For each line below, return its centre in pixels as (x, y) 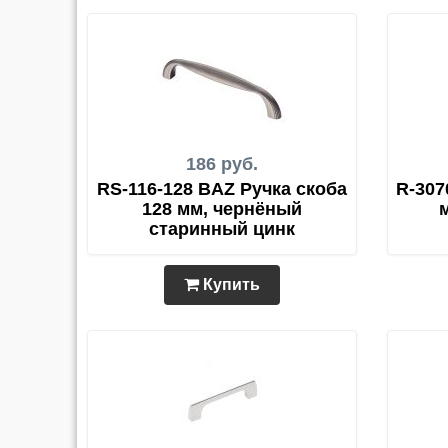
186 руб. (222, 164)
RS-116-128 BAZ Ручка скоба (222, 189)
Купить (229, 284)
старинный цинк (222, 229)
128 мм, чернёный (222, 209)
